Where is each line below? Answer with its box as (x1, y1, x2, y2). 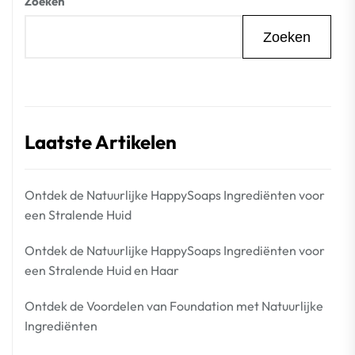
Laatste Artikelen (25, 130, 177, 154)
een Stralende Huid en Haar (25, 262, 179, 278)
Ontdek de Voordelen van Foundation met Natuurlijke (25, 298, 323, 314)
